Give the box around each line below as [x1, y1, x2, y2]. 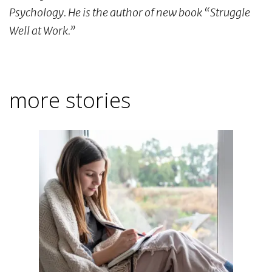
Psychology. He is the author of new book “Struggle [9, 5, 250, 19]
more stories [9, 85, 131, 114]
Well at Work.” [9, 23, 75, 38]
